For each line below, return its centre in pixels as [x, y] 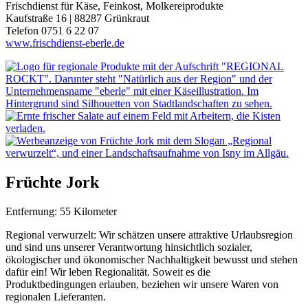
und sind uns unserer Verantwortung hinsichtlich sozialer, [129, 247]
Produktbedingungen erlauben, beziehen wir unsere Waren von [142, 284]
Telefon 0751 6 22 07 [52, 31]
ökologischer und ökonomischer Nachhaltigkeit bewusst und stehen [152, 259]
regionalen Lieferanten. [56, 296]
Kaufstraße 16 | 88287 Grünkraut [79, 19]
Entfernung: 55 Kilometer [61, 211]
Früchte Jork [52, 182]
